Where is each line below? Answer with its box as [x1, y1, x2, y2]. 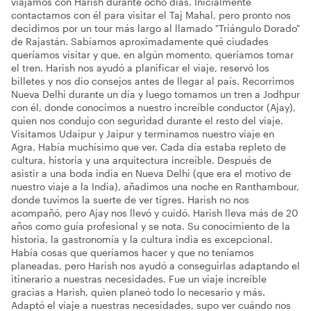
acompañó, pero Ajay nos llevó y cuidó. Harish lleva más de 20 [11, 206, 299, 219]
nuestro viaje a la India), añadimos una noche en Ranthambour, [11, 180, 299, 192]
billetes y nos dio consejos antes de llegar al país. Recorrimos [11, 74, 294, 87]
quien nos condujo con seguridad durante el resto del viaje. [11, 114, 283, 126]
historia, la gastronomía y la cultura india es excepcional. [11, 233, 273, 245]
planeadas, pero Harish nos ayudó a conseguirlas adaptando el [11, 259, 300, 271]
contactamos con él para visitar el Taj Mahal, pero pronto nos [11, 8, 291, 21]
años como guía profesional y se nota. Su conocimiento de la [11, 219, 290, 232]
